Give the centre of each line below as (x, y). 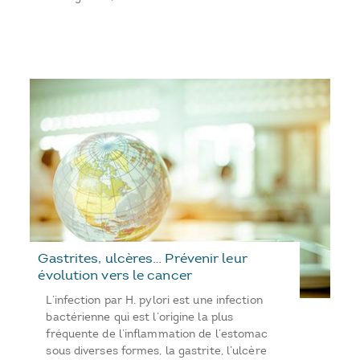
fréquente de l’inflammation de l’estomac (157, 334)
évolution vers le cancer (115, 275)
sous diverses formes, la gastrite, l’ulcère (156, 351)
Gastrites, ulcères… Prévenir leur (143, 258)
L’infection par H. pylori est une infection (154, 301)
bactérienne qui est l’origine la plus (140, 317)
